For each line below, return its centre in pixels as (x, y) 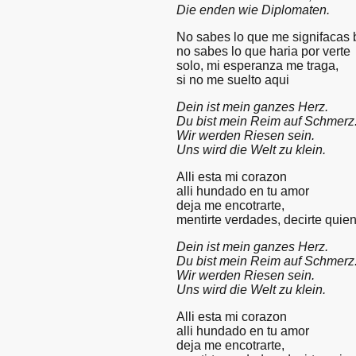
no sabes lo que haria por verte (263, 51)
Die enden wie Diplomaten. (253, 10)
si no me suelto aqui (233, 79)
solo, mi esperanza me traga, (257, 65)
